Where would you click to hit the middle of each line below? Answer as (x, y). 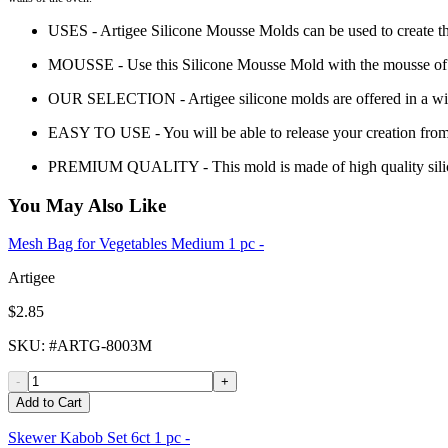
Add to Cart (49, 403)
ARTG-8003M (104, 346)
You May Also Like (87, 205)
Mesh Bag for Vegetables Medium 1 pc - (136, 244)
